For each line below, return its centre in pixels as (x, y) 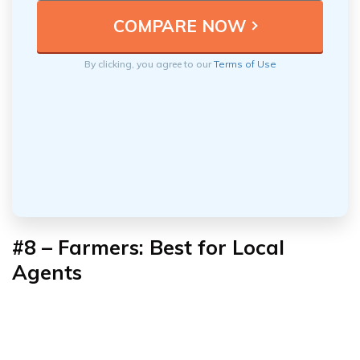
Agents (47, 272)
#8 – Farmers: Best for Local (148, 247)
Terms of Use (245, 63)
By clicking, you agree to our (149, 63)
